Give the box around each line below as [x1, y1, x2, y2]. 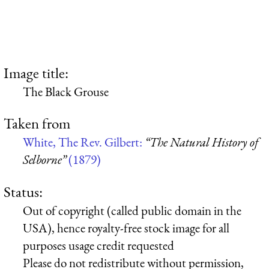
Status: [4, 181, 43, 201]
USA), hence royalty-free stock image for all [23, 219, 229, 236]
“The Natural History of [145, 134, 259, 151]
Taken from [4, 113, 70, 133]
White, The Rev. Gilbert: [23, 134, 145, 151]
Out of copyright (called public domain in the [23, 202, 241, 219]
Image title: [4, 62, 68, 82]
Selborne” [23, 151, 66, 168]
